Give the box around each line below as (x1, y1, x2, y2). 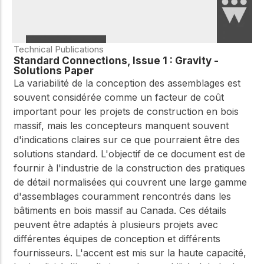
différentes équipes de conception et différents (14, 232, 220, 245)
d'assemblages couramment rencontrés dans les (14, 190, 231, 202)
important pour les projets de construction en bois (14, 105, 239, 117)
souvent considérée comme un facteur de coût (14, 91, 224, 103)
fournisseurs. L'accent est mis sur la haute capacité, (14, 246, 246, 259)
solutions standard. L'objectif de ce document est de (14, 147, 245, 160)
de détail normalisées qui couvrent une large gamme (14, 176, 247, 188)
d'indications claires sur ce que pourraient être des (14, 133, 240, 146)
